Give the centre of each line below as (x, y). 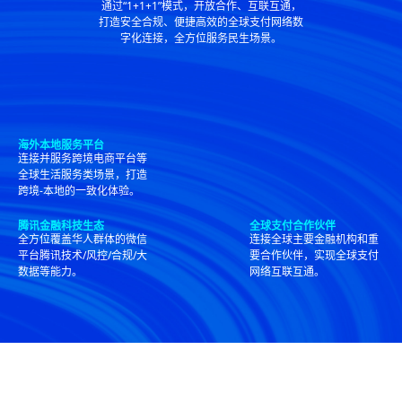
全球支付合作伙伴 (293, 226)
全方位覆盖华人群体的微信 (83, 240)
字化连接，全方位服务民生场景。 (201, 39)
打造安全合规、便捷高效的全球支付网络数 (201, 22)
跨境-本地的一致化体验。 (79, 191)
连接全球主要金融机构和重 (314, 240)
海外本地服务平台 (61, 145)
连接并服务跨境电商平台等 (83, 159)
